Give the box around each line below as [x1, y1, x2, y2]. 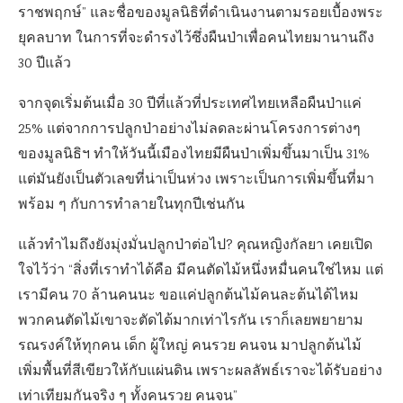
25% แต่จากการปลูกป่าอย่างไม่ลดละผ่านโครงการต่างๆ [18, 119, 361, 140]
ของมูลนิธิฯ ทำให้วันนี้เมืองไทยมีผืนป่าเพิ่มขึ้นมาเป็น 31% [18, 144, 370, 166]
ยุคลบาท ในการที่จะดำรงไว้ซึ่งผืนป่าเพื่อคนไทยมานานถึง [18, 28, 374, 49]
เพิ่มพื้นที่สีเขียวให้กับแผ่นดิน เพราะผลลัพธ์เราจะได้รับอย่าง [18, 361, 382, 382]
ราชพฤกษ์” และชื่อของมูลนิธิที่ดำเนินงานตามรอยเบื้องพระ [18, 3, 383, 24]
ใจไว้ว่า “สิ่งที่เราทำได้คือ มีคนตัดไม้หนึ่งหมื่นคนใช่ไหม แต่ [18, 260, 383, 282]
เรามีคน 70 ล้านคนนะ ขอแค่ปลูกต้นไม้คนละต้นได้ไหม [18, 285, 359, 307]
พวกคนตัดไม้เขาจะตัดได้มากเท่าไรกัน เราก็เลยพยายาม [18, 310, 363, 332]
